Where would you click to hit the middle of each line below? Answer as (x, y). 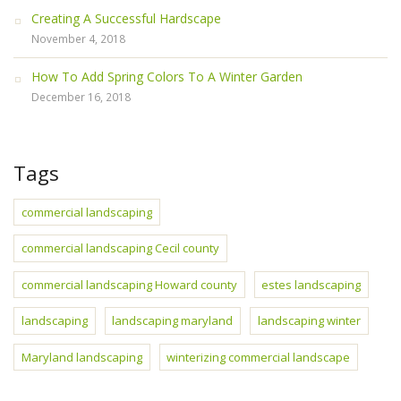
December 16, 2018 (81, 97)
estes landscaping (311, 284)
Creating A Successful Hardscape (126, 18)
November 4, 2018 (78, 38)
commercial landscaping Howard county (129, 284)
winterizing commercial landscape (259, 357)
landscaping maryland (173, 321)
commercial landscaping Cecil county (120, 248)
